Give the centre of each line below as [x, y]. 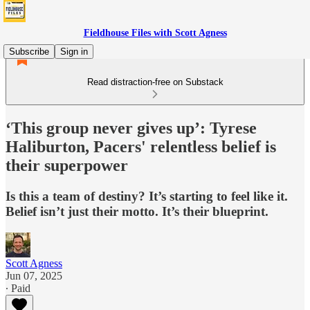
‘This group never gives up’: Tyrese [131, 128]
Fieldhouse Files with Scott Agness [155, 33]
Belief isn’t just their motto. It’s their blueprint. [137, 211]
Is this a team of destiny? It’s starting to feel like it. [147, 196]
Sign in [74, 52]
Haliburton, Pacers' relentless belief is [141, 146]
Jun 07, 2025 [34, 275]
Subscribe [29, 52]
